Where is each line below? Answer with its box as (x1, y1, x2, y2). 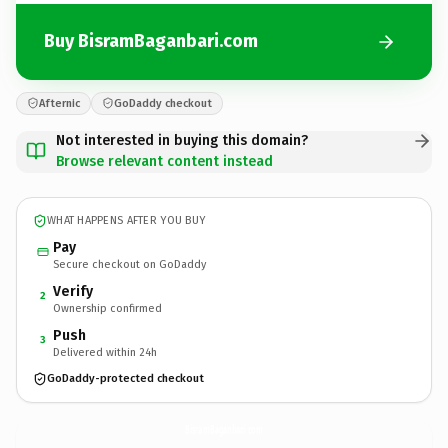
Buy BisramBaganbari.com (44, 30, 258, 52)
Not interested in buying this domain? (56, 131, 308, 149)
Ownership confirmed (53, 301, 162, 315)
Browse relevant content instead (56, 152, 273, 170)
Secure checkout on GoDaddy (53, 257, 206, 271)
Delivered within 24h (53, 345, 157, 359)
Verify (53, 282, 93, 300)
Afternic (39, 96, 80, 110)
